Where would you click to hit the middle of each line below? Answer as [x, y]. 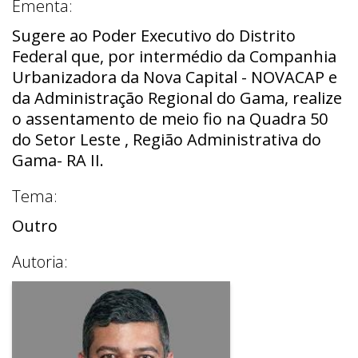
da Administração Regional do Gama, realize [177, 97]
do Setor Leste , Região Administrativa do [167, 139]
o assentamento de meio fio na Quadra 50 [170, 118]
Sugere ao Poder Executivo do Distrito [154, 35]
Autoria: [40, 261]
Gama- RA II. [58, 160]
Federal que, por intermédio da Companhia [174, 56]
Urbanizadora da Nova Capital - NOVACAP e [175, 77]
